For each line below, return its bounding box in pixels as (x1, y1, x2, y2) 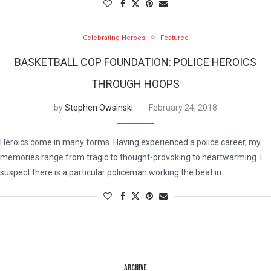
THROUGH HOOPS (91, 77, 180, 90)
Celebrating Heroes (82, 33, 145, 42)
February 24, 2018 (149, 102, 217, 113)
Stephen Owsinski (65, 102, 133, 113)
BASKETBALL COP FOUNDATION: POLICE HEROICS (15, 55, 256, 68)
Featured (160, 33, 189, 42)
